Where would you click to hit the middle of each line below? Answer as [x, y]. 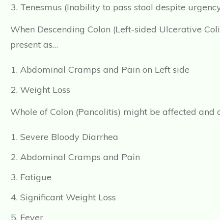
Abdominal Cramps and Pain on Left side [105, 70]
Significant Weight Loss [68, 197]
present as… [34, 45]
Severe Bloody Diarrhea [69, 137]
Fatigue [36, 177]
